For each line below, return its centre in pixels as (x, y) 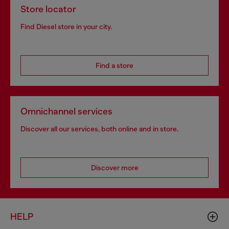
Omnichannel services (66, 111)
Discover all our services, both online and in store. (99, 129)
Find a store (114, 65)
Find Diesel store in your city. (66, 27)
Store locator (48, 9)
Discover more (114, 168)
